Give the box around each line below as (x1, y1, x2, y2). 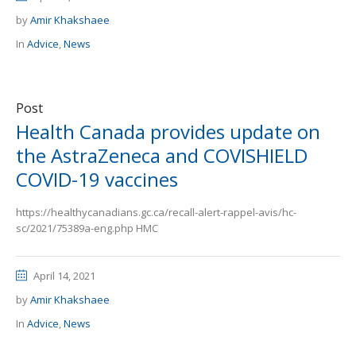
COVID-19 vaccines (16, 166, 178, 192)
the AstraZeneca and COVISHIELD (16, 142, 308, 168)
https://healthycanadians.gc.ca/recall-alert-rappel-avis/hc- (16, 205, 296, 219)
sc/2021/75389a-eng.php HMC (16, 221, 158, 235)
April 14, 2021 (33, 269, 95, 283)
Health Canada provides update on (16, 118, 320, 145)
